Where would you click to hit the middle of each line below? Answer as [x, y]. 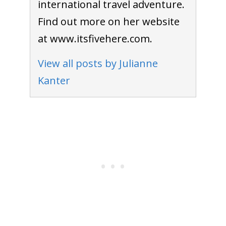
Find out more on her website [108, 21]
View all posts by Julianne [98, 63]
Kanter [54, 80]
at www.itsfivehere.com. [95, 38]
